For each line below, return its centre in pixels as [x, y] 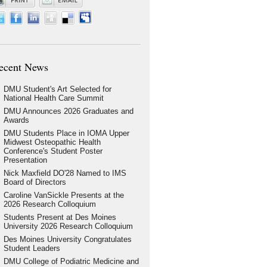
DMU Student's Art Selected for [57, 89]
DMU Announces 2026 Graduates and [68, 111]
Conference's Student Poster [53, 151]
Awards [16, 120]
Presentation [25, 160]
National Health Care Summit [53, 98]
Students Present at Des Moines [60, 217]
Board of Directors [35, 182]
